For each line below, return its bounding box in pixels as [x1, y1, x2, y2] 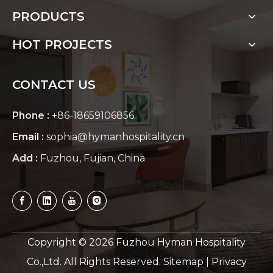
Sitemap [163, 255, 204, 268]
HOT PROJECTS [12, 37, 112, 52]
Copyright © [27, 236, 89, 248]
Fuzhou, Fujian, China [40, 152, 145, 165]
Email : [12, 131, 46, 143]
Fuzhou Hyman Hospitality [113, 236, 246, 248]
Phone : [12, 110, 52, 122]
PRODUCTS [12, 9, 85, 24]
